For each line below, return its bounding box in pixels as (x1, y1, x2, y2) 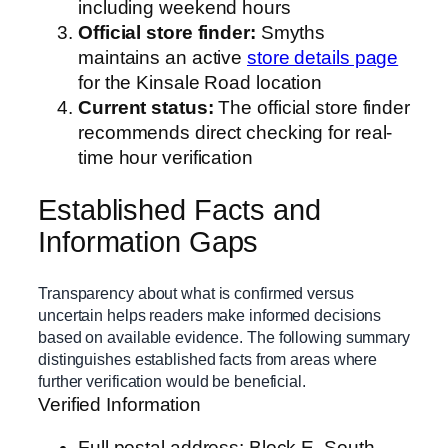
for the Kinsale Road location (78, 72, 323, 94)
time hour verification (78, 147, 253, 169)
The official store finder (213, 97, 410, 119)
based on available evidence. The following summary (38, 327, 410, 346)
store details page (247, 47, 399, 69)
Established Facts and (38, 193, 321, 226)
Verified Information (38, 393, 201, 415)
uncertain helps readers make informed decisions (38, 305, 382, 324)
